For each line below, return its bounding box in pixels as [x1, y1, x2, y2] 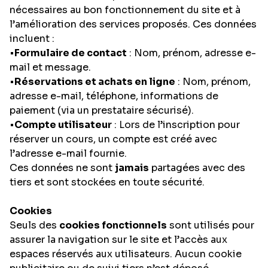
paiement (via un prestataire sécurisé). [10, 104, 194, 117]
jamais [115, 162, 149, 174]
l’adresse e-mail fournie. [10, 147, 127, 160]
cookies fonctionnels [59, 219, 167, 232]
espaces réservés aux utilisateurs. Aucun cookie [10, 248, 242, 260]
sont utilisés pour [167, 219, 254, 232]
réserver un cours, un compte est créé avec [10, 133, 217, 145]
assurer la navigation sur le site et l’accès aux [10, 233, 227, 246]
